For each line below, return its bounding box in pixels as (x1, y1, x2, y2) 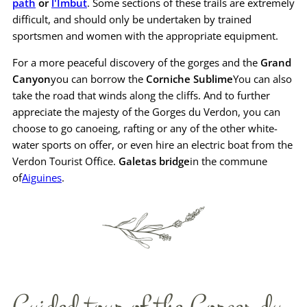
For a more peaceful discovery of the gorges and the (12, 55, 260, 69)
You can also (233, 71, 292, 86)
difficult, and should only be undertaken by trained (12, 12, 251, 26)
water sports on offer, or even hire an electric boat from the (12, 137, 293, 151)
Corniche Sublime (146, 71, 233, 86)
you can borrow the (51, 71, 146, 86)
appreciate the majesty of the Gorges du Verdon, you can (12, 104, 280, 119)
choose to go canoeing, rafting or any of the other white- (12, 121, 278, 135)
